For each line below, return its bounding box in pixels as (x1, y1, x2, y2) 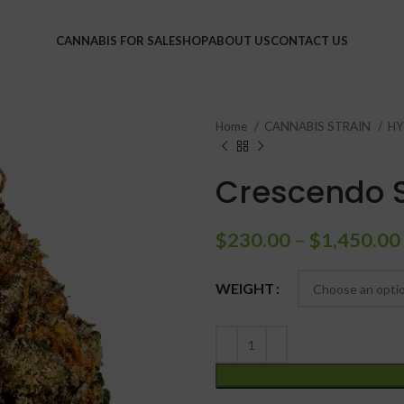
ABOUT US (208, 32, 271, 48)
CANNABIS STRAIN (264, 119, 373, 133)
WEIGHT (216, 280, 274, 298)
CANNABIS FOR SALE (56, 32, 175, 48)
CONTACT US (271, 32, 348, 48)
